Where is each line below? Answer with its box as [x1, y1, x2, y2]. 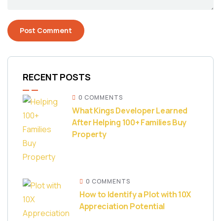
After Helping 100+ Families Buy [72, 117, 187, 128]
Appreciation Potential [79, 201, 165, 212]
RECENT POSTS [23, 71, 91, 83]
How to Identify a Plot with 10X [79, 189, 191, 200]
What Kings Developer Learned [72, 105, 188, 116]
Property [72, 129, 107, 140]
